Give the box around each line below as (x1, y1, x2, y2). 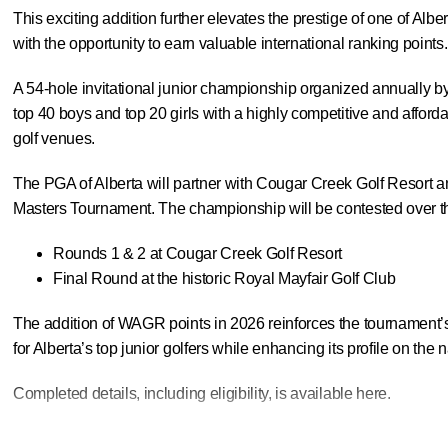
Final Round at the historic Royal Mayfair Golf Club (52, 269, 396, 287)
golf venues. (12, 129, 96, 147)
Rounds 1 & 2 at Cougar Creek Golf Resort (52, 244, 343, 262)
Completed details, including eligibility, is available (12, 384, 357, 402)
